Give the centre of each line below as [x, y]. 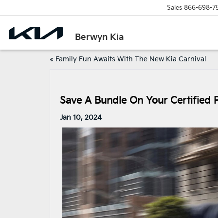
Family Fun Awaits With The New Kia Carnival [131, 59]
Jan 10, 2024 [81, 118]
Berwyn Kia [100, 37]
